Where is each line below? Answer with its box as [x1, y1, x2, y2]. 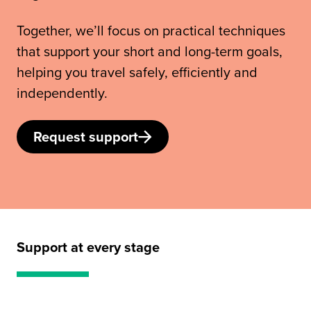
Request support [33, 126, 138, 146]
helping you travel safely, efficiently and [17, 61, 258, 82]
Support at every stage [17, 236, 160, 257]
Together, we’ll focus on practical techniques [17, 19, 285, 40]
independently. [17, 82, 108, 103]
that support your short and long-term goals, [17, 40, 283, 61]
